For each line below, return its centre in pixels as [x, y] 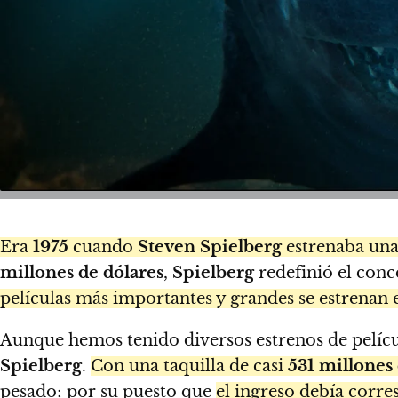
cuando [103, 247]
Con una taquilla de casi [189, 366]
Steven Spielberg [210, 247]
